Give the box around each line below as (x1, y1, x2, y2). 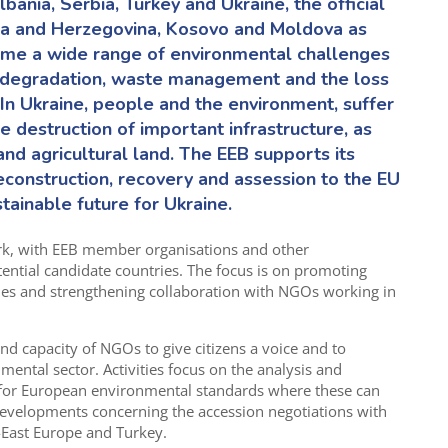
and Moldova (228, 17, 343, 42)
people (92, 92, 154, 117)
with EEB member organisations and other (13, 238, 309, 259)
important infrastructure (139, 117, 344, 142)
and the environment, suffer (153, 92, 394, 117)
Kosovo (165, 17, 229, 42)
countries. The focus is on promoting (110, 259, 367, 280)
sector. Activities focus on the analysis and (48, 358, 342, 379)
